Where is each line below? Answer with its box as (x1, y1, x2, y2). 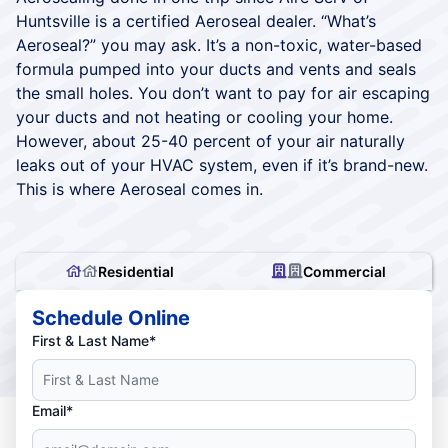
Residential (98, 262, 174, 280)
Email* (32, 401, 73, 419)
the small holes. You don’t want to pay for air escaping (16, 82, 430, 103)
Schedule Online (32, 305, 190, 330)
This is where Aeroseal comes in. (16, 178, 263, 199)
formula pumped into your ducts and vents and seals (16, 58, 416, 79)
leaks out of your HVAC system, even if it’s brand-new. (16, 154, 428, 175)
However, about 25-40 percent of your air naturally (16, 130, 405, 151)
